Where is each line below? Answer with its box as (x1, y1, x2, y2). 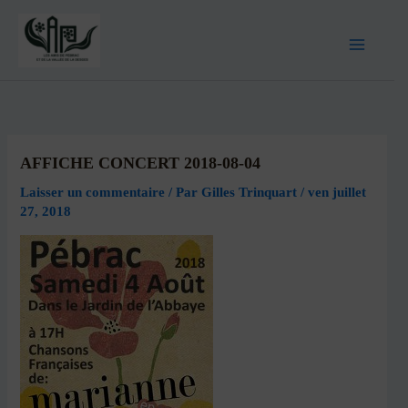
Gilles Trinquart (201, 185, 301, 200)
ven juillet (308, 185, 367, 200)
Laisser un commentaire (20, 185, 166, 200)
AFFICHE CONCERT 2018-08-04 (20, 154, 261, 173)
